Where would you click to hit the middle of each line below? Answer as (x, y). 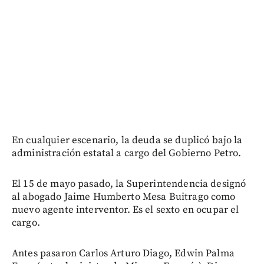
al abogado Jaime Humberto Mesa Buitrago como (124, 197)
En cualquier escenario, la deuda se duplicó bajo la (127, 140)
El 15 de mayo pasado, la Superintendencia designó (129, 184)
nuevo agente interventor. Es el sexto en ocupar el (126, 209)
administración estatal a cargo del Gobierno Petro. (127, 153)
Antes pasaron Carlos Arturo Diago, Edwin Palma (123, 253)
